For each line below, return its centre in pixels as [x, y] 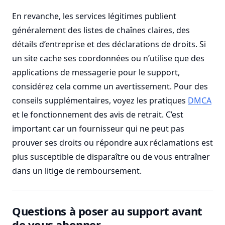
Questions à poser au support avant [107, 211]
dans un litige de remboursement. [77, 171]
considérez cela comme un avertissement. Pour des [110, 86]
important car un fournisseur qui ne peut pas [98, 129]
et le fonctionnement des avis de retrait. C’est [98, 115]
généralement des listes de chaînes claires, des [101, 30]
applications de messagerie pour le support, [96, 72]
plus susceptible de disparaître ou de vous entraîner [111, 157]
